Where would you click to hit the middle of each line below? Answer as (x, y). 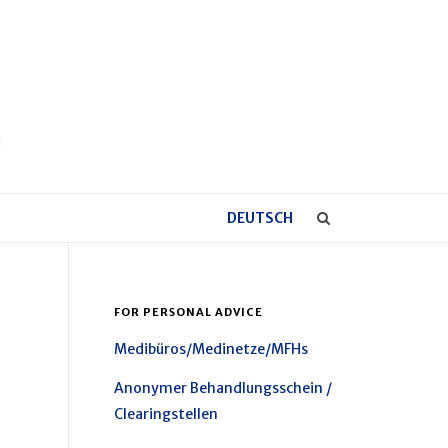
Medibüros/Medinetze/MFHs (210, 349)
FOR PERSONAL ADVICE (188, 312)
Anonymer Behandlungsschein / (222, 387)
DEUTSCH (260, 218)
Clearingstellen (165, 413)
